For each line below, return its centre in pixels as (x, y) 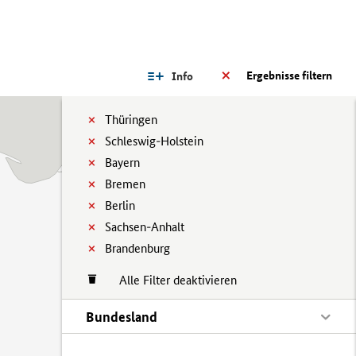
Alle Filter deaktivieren (170, 280)
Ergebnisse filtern (289, 75)
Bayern (122, 163)
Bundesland (122, 317)
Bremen (125, 184)
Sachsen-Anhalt (145, 227)
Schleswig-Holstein (154, 141)
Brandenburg (137, 248)
